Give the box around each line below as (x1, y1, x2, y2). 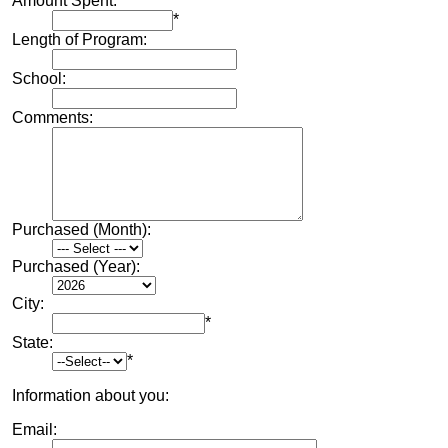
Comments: (12, 108, 93, 126)
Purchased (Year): (12, 257, 140, 275)
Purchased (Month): (12, 220, 151, 238)
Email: (12, 420, 57, 438)
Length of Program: (12, 30, 147, 48)
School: (12, 69, 66, 87)
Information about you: (12, 386, 169, 404)
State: (12, 333, 53, 351)
